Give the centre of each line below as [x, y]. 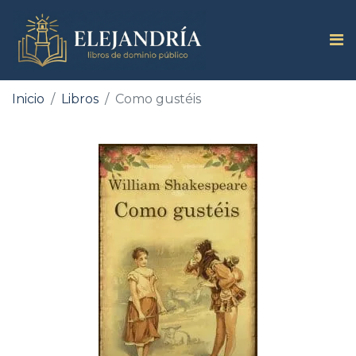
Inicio [28, 99]
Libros [80, 99]
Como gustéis [158, 99]
